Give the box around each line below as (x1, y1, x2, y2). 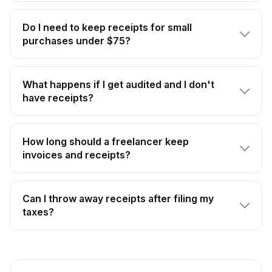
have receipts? (22, 92, 93, 104)
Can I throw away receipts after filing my (22, 192, 214, 205)
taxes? (22, 206, 54, 219)
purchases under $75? (22, 35, 131, 47)
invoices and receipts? (22, 149, 131, 161)
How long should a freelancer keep (22, 135, 189, 148)
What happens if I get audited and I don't (22, 78, 214, 91)
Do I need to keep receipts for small (22, 21, 192, 34)
